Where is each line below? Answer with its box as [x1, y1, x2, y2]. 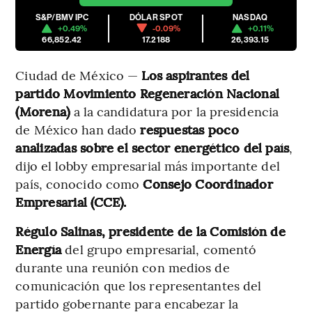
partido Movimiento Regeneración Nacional [15, 84, 279, 102]
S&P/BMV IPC [35, 12, 89, 22]
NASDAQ [232, 12, 268, 22]
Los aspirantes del [141, 65, 250, 84]
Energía [15, 240, 65, 258]
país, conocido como [15, 174, 143, 192]
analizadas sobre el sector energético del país [15, 138, 290, 156]
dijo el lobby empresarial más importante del [15, 156, 280, 174]
